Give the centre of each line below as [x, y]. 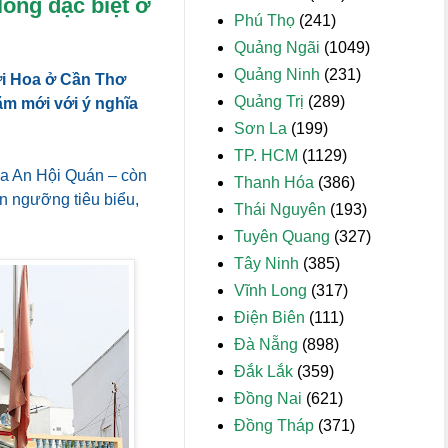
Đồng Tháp [274, 425]
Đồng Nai [268, 398]
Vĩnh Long [270, 290]
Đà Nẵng [266, 344]
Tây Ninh [266, 263]
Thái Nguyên [280, 209]
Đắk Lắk [263, 371]
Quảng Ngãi [277, 47]
